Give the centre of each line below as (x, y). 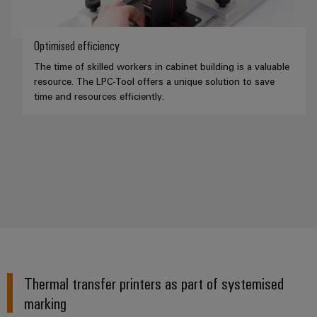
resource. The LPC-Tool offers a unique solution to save (154, 81)
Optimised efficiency (77, 46)
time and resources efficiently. (99, 96)
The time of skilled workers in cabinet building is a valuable (162, 67)
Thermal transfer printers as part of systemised (154, 283)
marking (46, 303)
